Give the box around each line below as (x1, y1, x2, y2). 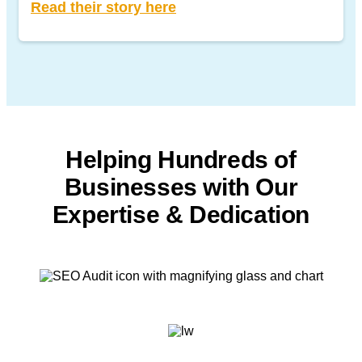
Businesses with (64, 173, 256, 200)
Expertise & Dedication (52, 200, 310, 228)
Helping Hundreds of (65, 145, 297, 173)
